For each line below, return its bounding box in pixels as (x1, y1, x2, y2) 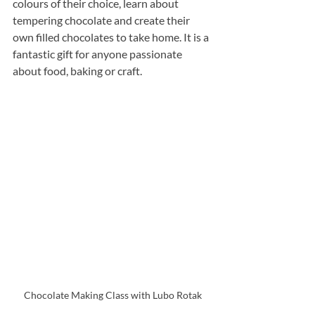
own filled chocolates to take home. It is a (13, 30, 211, 44)
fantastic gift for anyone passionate (13, 47, 184, 61)
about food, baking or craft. (13, 64, 142, 78)
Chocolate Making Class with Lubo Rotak (23, 288, 202, 301)
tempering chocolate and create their (13, 13, 192, 27)
